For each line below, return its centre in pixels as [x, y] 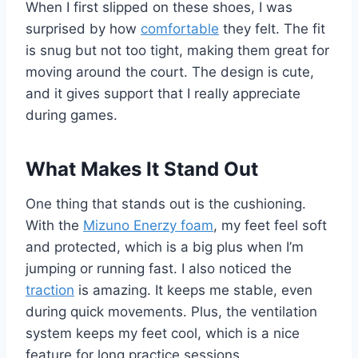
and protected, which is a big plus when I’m [165, 247]
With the [54, 225]
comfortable [180, 28]
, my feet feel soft [270, 225]
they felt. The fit [272, 28]
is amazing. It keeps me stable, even [193, 290]
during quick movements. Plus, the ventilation [171, 311]
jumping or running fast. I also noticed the [159, 268]
